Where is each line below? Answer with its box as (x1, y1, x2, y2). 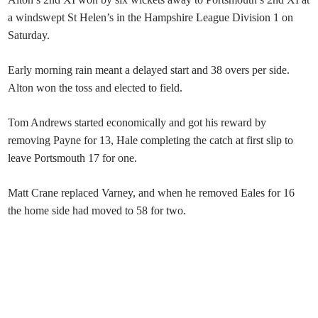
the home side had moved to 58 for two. (8, 204, 187, 217)
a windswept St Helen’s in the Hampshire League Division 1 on (8, 11, 294, 24)
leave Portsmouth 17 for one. (8, 152, 138, 165)
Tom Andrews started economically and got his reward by (8, 116, 267, 129)
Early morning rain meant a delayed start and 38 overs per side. (8, 64, 290, 77)
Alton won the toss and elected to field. (8, 82, 183, 94)
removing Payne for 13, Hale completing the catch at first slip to (8, 134, 294, 147)
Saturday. (8, 29, 50, 42)
